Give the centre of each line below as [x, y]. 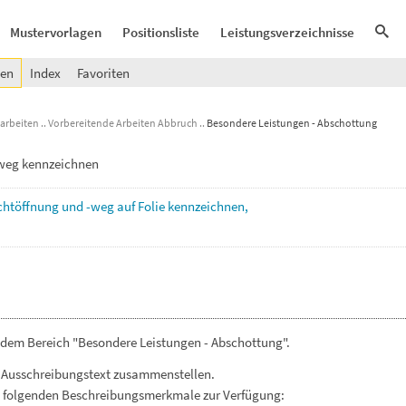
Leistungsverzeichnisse [287, 32]
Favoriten [103, 73]
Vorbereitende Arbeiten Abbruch [123, 123]
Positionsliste [161, 32]
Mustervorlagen [56, 32]
